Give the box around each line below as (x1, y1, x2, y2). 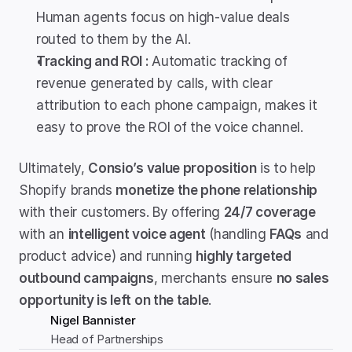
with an (19, 226, 68, 242)
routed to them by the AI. (36, 31, 191, 47)
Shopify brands (19, 182, 116, 198)
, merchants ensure (153, 270, 277, 286)
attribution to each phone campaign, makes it (36, 97, 317, 113)
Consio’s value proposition (88, 160, 257, 176)
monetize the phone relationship (115, 182, 317, 198)
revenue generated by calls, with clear (36, 75, 273, 91)
